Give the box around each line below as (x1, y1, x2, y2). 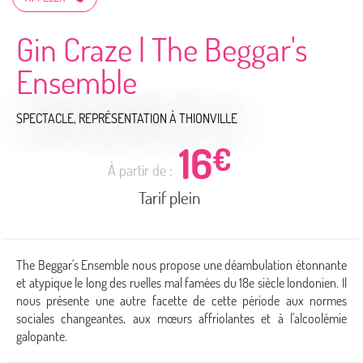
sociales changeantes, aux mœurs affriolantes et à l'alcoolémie (16, 310, 347, 327)
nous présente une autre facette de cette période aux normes (16, 292, 347, 309)
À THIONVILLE (169, 109, 237, 126)
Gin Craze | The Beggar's (16, 28, 307, 69)
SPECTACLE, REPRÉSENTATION (16, 109, 167, 126)
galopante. (16, 327, 67, 344)
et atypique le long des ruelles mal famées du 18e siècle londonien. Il (16, 274, 347, 291)
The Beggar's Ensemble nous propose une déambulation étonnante (16, 256, 347, 273)
